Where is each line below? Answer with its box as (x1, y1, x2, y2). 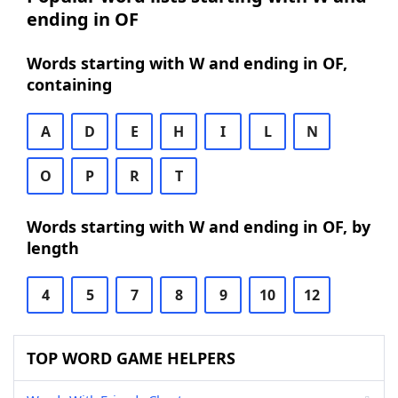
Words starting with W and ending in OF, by (27, 216, 370, 237)
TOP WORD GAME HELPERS (27, 347, 235, 369)
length (27, 237, 79, 259)
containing (27, 74, 112, 95)
